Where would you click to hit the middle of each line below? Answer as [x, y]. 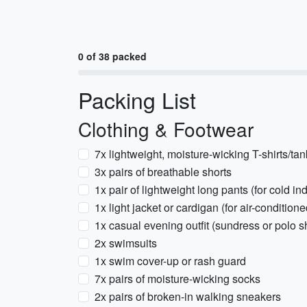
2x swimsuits [126, 243]
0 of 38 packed [112, 56]
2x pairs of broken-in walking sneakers [188, 296]
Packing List [137, 99]
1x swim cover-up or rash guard [170, 261]
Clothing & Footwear [166, 129]
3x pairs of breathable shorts [163, 172]
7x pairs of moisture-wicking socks [177, 279]
